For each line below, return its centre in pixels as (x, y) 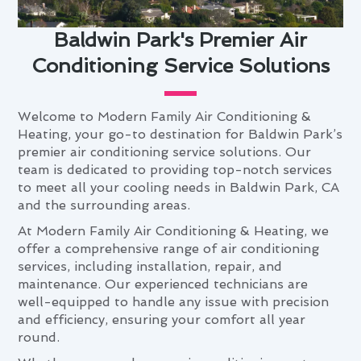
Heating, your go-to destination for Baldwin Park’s (180, 134)
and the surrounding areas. (104, 205)
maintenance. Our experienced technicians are (163, 284)
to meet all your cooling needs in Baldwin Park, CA (179, 187)
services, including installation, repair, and (150, 266)
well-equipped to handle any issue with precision (174, 301)
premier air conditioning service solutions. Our (165, 151)
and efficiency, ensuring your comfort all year (162, 319)
